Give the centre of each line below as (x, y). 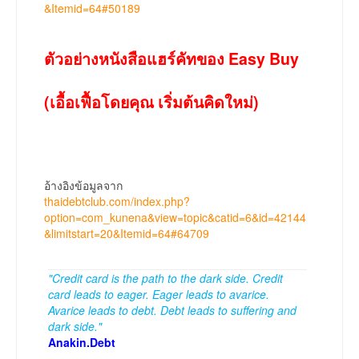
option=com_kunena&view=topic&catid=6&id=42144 (175, 218)
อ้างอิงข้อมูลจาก (83, 186)
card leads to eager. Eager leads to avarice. (159, 294)
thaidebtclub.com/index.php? (117, 202)
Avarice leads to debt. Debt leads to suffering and (172, 311)
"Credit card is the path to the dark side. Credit (165, 278)
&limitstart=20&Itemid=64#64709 (127, 234)
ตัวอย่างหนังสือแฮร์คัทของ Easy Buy (171, 59)
